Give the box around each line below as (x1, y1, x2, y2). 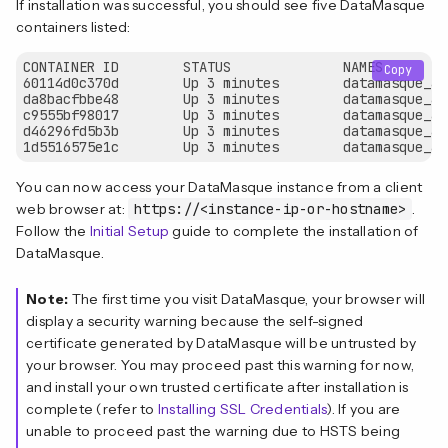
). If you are (326, 399, 401, 418)
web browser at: (16, 199, 128, 218)
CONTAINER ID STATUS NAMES (23, 57, 383, 76)
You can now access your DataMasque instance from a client (16, 177, 423, 196)
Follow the (16, 221, 90, 240)
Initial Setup (89, 221, 169, 240)
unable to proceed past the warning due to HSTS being (26, 421, 400, 440)
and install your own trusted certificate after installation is (26, 377, 409, 396)
